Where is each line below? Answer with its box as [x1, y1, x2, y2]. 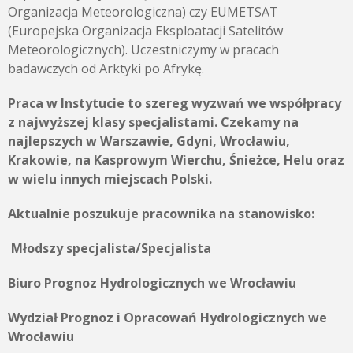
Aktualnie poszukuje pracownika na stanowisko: [8, 205, 314, 222]
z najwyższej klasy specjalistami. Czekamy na [8, 113, 299, 131]
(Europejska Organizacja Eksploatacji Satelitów [8, 22, 283, 39]
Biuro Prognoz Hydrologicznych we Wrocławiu [8, 274, 296, 292]
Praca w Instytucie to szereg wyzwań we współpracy [8, 95, 341, 112]
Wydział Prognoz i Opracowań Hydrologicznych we [8, 309, 327, 326]
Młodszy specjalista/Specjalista [11, 240, 211, 257]
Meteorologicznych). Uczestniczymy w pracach [8, 41, 279, 58]
